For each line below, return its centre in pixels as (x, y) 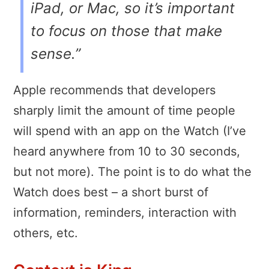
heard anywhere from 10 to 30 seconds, (127, 151)
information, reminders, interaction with (125, 212)
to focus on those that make (126, 31)
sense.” (56, 53)
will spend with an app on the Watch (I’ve (130, 131)
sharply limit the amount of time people (124, 110)
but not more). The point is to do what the (132, 171)
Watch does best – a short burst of (111, 192)
